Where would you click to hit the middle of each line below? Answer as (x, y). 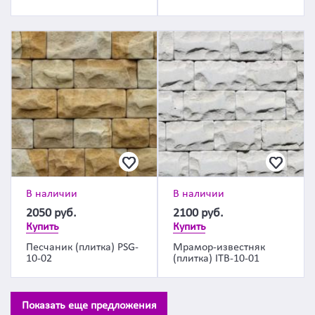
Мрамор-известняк (219, 247)
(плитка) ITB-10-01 (216, 259)
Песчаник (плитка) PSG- (82, 247)
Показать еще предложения (89, 306)
